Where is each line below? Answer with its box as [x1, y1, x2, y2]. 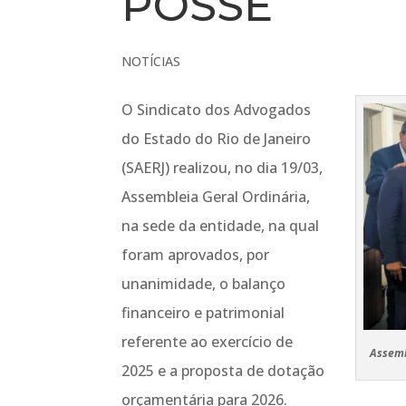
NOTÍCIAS [121, 53, 181, 70]
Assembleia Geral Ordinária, [121, 187, 311, 207]
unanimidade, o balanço [121, 274, 286, 294]
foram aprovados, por [121, 245, 270, 265]
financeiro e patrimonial [121, 303, 285, 323]
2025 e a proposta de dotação [121, 361, 325, 381]
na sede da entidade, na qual [121, 216, 320, 236]
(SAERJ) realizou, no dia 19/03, [121, 158, 324, 178]
